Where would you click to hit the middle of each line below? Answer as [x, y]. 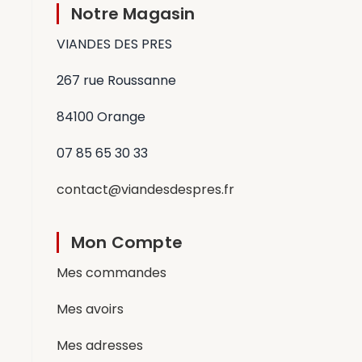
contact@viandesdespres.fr [145, 189]
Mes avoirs [90, 309]
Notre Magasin [133, 13]
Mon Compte [127, 242]
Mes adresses [100, 345]
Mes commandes [112, 272]
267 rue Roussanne [116, 80]
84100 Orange [101, 116]
